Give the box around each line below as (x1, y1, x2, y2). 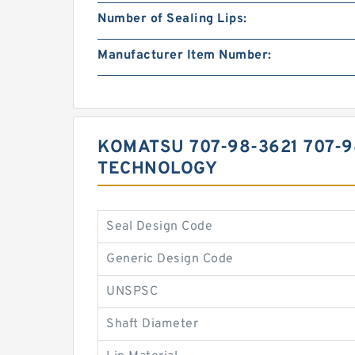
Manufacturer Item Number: (97, 48, 272, 63)
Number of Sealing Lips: (97, 11, 247, 27)
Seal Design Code (106, 219, 212, 235)
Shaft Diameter (106, 316, 198, 332)
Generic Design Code (106, 251, 234, 267)
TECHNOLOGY (97, 158, 217, 180)
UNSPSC (106, 284, 158, 300)
